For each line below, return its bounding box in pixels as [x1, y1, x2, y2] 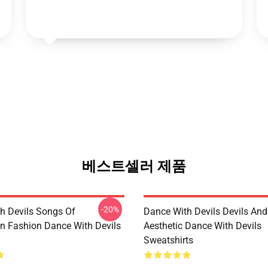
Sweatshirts [144, 234, 193, 246]
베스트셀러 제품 [82, 158, 186, 175]
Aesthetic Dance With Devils [144, 220, 261, 232]
